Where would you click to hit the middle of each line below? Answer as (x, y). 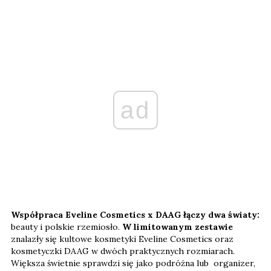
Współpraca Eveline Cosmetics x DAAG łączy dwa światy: (135, 214)
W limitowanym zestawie (178, 227)
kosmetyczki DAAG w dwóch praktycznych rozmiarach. (123, 251)
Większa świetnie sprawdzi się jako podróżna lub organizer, (133, 263)
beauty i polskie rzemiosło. (67, 227)
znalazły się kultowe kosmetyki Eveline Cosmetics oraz (122, 239)
